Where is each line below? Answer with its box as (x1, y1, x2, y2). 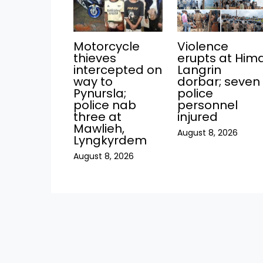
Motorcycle (73, 38, 140, 55)
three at (73, 109, 122, 126)
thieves (73, 50, 116, 67)
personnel (177, 97, 238, 114)
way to (73, 73, 113, 90)
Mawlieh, (73, 120, 124, 137)
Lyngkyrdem (73, 132, 147, 149)
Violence (177, 38, 229, 55)
